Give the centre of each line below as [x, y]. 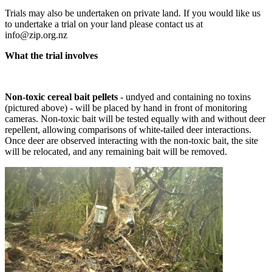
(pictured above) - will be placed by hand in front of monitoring [126, 107]
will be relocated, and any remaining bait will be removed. [116, 151]
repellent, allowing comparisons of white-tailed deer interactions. [128, 129]
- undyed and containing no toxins [184, 97]
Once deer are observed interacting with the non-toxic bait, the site [131, 140]
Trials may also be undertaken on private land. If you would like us [133, 13]
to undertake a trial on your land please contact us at [104, 24]
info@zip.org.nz [36, 35]
